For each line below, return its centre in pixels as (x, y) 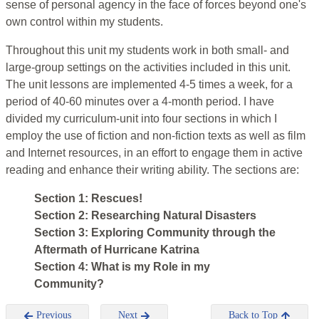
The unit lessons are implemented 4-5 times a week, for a (149, 85)
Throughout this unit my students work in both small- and (147, 51)
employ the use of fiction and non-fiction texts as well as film (156, 136)
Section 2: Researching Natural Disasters (145, 216)
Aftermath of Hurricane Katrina (117, 250)
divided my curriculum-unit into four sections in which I (141, 119)
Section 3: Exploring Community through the (155, 233)
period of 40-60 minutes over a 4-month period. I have (140, 102)
